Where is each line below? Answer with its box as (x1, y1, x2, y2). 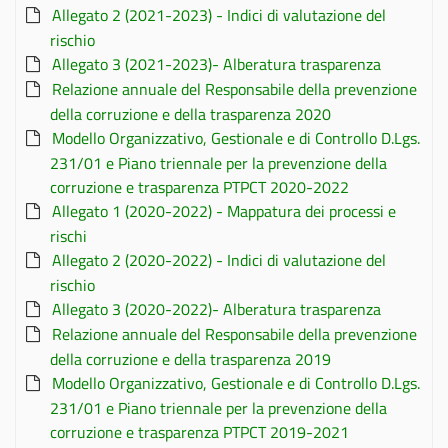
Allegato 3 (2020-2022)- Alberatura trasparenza (52, 297, 381, 321)
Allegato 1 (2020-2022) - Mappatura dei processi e (52, 199, 396, 223)
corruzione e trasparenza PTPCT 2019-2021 (50, 420, 349, 444)
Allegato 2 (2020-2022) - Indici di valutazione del (52, 248, 386, 272)
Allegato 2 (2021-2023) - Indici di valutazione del (52, 3, 386, 27)
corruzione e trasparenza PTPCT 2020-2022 (50, 175, 349, 199)
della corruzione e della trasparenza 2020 (50, 102, 331, 126)
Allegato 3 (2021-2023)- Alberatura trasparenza (52, 52, 381, 76)
